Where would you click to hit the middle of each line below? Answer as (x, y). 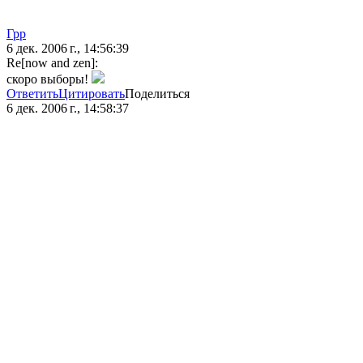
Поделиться (157, 94)
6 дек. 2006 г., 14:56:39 (68, 49)
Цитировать (92, 94)
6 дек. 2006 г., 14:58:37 (68, 109)
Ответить (32, 94)
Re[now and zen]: (52, 63)
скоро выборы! (49, 79)
